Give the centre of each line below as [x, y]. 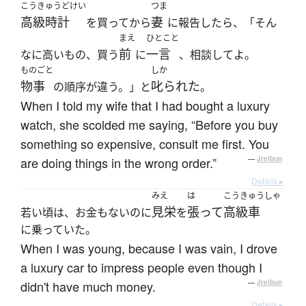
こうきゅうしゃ [252, 196]
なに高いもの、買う [70, 55]
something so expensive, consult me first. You [145, 144]
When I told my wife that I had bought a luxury [145, 106]
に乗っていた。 [58, 230]
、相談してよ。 [217, 55]
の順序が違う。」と [102, 87]
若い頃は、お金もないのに [86, 213]
